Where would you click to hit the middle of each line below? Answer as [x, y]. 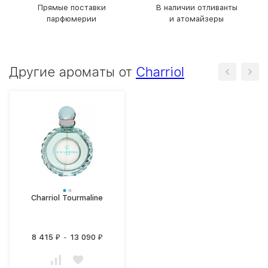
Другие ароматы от [72, 72]
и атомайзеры [197, 19]
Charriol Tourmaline [67, 198]
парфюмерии [71, 19]
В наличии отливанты [197, 7]
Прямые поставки [71, 7]
